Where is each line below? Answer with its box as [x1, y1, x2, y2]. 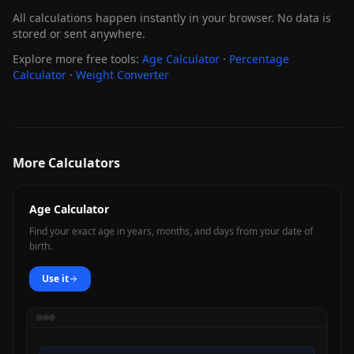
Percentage [229, 51, 289, 66]
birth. [29, 239, 52, 253]
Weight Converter [76, 67, 169, 82]
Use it [42, 272, 69, 285]
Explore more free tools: [13, 51, 139, 66]
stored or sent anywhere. [13, 26, 145, 41]
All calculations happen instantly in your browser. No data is [13, 10, 331, 25]
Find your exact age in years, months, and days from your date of [29, 224, 313, 238]
